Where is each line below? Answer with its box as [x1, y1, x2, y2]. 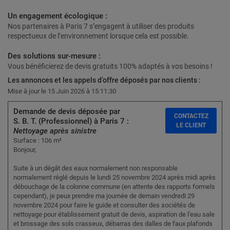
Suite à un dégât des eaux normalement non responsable [13, 164, 178, 172]
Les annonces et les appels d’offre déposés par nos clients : [8, 76, 201, 85]
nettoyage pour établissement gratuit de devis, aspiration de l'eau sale [13, 210, 215, 219]
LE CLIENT [176, 122, 206, 129]
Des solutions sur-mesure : [8, 51, 101, 61]
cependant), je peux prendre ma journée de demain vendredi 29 [13, 192, 195, 200]
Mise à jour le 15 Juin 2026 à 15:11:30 [8, 87, 116, 95]
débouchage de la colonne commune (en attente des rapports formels [13, 183, 215, 191]
